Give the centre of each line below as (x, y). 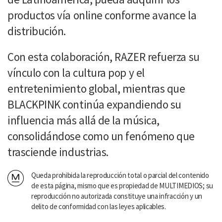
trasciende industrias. (58, 152)
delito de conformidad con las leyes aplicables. (99, 206)
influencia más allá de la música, (83, 120)
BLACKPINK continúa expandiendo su (94, 104)
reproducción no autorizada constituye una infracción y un (117, 196)
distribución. (37, 31)
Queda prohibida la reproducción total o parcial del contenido (120, 175)
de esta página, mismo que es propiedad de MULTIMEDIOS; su (122, 185)
